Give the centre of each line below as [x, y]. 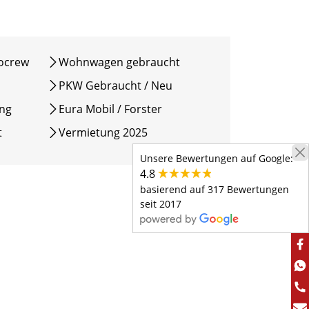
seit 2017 [161, 203]
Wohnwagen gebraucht [119, 62]
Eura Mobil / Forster [110, 109]
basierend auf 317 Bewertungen [215, 189]
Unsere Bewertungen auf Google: [217, 158]
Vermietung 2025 [135, 132]
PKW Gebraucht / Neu [116, 86]
